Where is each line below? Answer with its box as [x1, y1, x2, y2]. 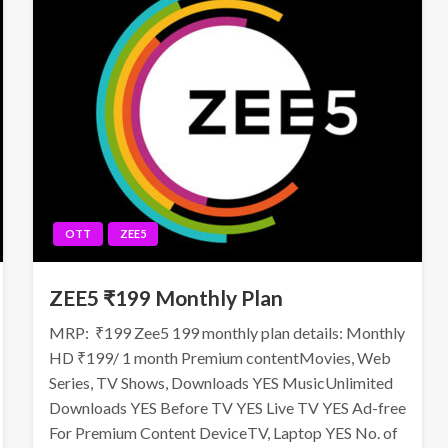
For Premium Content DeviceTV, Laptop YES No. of [48, 423, 398, 442]
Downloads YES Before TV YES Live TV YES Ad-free [48, 398, 406, 417]
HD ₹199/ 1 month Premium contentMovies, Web [48, 348, 391, 367]
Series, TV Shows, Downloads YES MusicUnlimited [48, 373, 393, 392]
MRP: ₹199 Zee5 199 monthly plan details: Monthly [48, 323, 405, 342]
